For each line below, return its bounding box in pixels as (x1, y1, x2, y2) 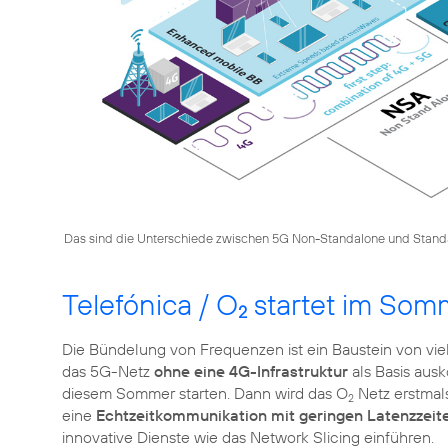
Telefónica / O (62, 285, 238, 323)
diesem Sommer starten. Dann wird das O (62, 382, 348, 403)
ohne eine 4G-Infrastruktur (154, 360, 348, 381)
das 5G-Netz (62, 360, 154, 381)
